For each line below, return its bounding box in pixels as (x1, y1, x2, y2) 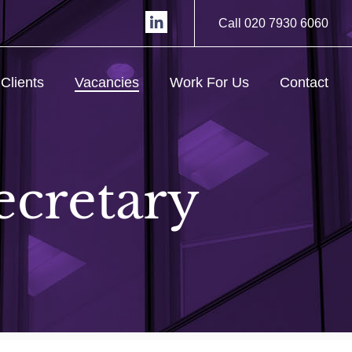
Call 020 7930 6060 (218, 16, 328, 30)
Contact (280, 75, 328, 90)
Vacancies (75, 75, 139, 90)
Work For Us (170, 75, 249, 90)
